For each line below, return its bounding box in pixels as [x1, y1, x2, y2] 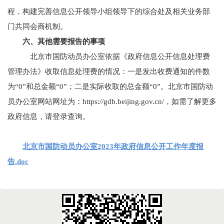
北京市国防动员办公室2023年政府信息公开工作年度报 [22, 142, 203, 150]
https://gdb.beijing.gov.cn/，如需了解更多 [82, 97, 216, 105]
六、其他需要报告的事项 [22, 37, 105, 45]
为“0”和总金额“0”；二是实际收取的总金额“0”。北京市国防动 [7, 82, 213, 90]
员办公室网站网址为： [7, 97, 82, 105]
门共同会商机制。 [7, 22, 67, 30]
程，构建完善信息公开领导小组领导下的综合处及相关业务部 [7, 7, 210, 15]
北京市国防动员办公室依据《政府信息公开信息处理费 [22, 52, 210, 60]
